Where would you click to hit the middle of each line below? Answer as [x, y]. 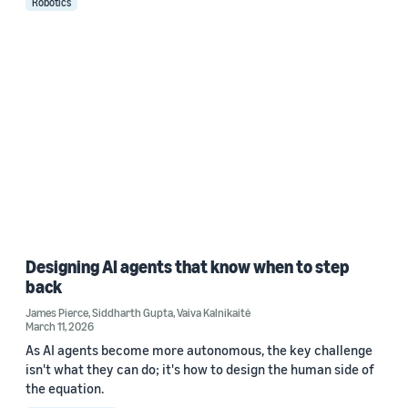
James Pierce [57, 312]
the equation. [65, 388]
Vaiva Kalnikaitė [214, 312]
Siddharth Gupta [133, 312]
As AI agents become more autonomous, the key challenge [199, 349]
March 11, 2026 [60, 326]
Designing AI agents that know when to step [188, 266]
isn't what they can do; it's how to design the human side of [200, 368]
